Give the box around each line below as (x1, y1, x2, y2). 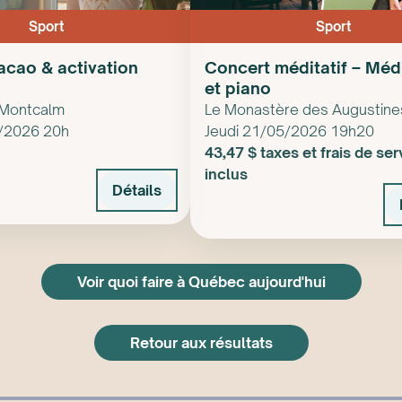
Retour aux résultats (129, 334, 273, 353)
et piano (205, 77, 271, 98)
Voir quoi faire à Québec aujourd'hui (76, 273, 326, 292)
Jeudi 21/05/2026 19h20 (205, 122, 374, 141)
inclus (205, 165, 248, 184)
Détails (112, 180, 162, 199)
